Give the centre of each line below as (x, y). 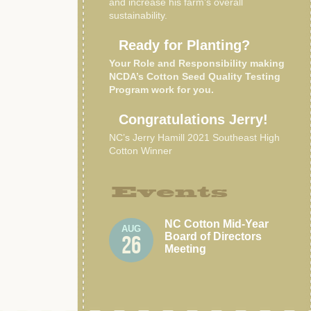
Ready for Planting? (184, 45)
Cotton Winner (141, 151)
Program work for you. (163, 90)
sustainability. (138, 15)
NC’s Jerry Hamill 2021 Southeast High (194, 137)
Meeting (185, 249)
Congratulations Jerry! (193, 119)
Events (170, 192)
